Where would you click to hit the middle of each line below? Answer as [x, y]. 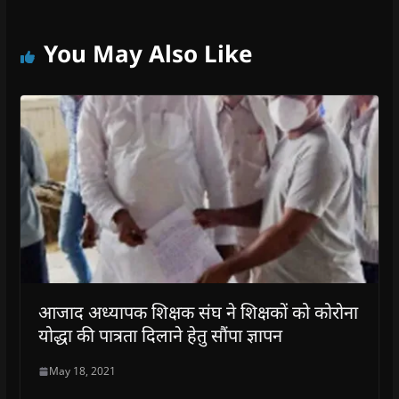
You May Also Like [148, 53]
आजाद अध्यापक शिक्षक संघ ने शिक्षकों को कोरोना [198, 313]
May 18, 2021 [82, 371]
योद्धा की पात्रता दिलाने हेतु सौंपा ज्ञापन [160, 336]
